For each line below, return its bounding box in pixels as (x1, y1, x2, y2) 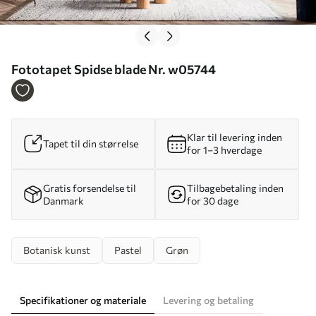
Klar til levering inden (187, 130, 282, 143)
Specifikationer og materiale (20, 293, 146, 306)
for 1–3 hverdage (187, 143, 262, 156)
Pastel (114, 243, 142, 256)
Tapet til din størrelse (43, 137, 138, 150)
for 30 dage (187, 194, 238, 207)
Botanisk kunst (23, 243, 90, 256)
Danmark (43, 194, 84, 207)
